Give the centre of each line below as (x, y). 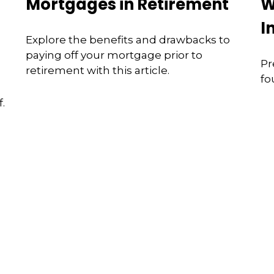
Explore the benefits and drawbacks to (128, 39)
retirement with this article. (98, 70)
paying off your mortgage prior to (114, 55)
